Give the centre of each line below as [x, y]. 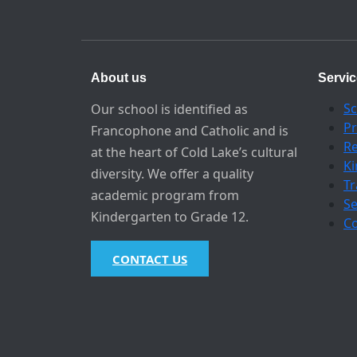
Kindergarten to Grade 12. [170, 217]
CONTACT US [150, 259]
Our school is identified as [169, 110]
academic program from [165, 196]
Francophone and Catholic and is [190, 131]
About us [119, 78]
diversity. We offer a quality [172, 174]
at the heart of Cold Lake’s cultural [194, 153]
